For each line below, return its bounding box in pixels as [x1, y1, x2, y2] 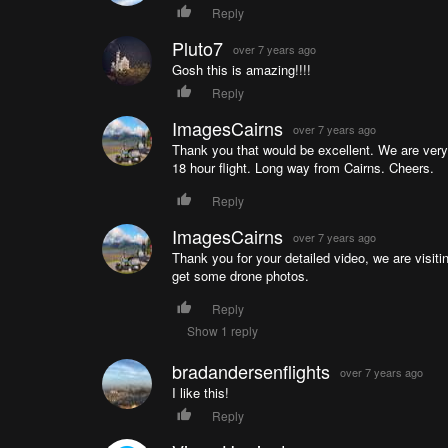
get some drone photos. [171, 265, 309, 285]
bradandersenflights [171, 357, 330, 384]
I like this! [171, 382, 229, 402]
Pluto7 [171, 34, 223, 61]
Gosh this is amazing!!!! [171, 59, 311, 79]
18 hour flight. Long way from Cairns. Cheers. [171, 157, 434, 177]
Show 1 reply [186, 321, 258, 339]
